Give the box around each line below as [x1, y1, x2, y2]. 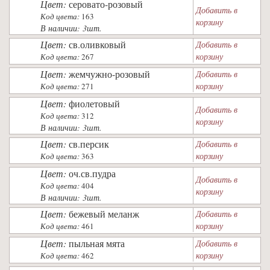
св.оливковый [69, 38, 126, 51]
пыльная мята [69, 237, 125, 250]
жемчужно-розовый [69, 67, 150, 80]
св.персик [69, 137, 109, 150]
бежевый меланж [69, 207, 139, 220]
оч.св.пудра [69, 167, 116, 180]
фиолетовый [69, 97, 120, 110]
